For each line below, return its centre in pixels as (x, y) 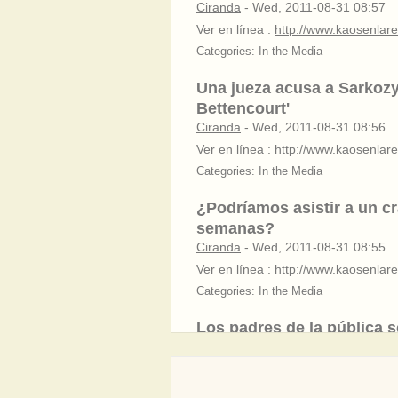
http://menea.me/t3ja (333, 369)
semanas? (235, 228)
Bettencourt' (243, 108)
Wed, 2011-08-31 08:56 (319, 127)
